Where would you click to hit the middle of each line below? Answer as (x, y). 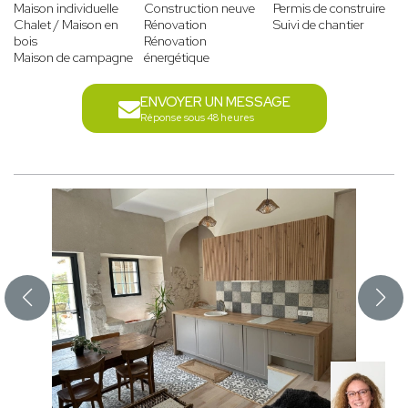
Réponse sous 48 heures (197, 118)
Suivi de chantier (319, 25)
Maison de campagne (73, 58)
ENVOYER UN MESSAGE (215, 102)
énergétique (176, 58)
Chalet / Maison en (66, 25)
